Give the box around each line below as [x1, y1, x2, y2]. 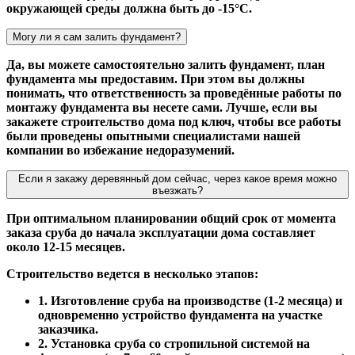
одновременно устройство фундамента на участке [38, 307, 323, 322]
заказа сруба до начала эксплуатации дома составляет [6, 225, 315, 239]
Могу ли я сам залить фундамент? [13, 30, 181, 43]
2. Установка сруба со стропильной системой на [38, 336, 310, 350]
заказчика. [38, 322, 98, 336]
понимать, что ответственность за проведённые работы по [6, 86, 342, 100]
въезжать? [152, 184, 203, 197]
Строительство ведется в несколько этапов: [6, 266, 258, 281]
